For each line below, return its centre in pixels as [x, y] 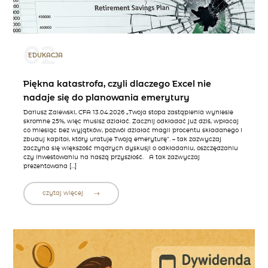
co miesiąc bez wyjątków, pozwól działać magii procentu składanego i [133, 131]
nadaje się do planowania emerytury [106, 98]
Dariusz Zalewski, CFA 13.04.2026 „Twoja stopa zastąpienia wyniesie [128, 113]
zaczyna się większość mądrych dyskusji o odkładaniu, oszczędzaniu [130, 149]
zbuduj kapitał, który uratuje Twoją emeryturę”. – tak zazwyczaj [122, 140]
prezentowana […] [50, 167]
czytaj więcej [63, 194]
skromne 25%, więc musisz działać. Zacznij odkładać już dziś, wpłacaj [131, 122]
